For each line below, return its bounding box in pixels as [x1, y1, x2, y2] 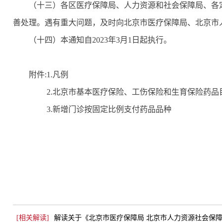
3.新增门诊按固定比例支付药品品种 [28, 105, 171, 114]
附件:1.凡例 [28, 70, 68, 79]
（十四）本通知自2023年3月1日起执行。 [28, 36, 171, 45]
